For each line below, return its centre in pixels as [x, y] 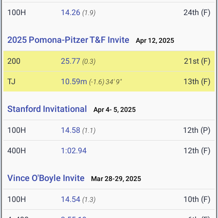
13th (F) [197, 82]
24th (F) [197, 13]
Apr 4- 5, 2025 [112, 110]
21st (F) [197, 61]
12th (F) [197, 151]
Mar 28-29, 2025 [114, 179]
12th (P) [197, 130]
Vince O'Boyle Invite [47, 178]
